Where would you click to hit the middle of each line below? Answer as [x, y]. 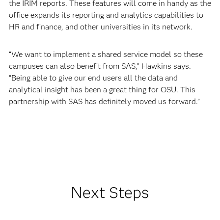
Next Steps [110, 192]
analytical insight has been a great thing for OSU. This [102, 90]
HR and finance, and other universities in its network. [100, 27]
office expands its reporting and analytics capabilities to [106, 15]
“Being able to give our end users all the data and [93, 78]
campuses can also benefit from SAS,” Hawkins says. [100, 66]
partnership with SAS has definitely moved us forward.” [104, 101]
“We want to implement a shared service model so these [106, 54]
